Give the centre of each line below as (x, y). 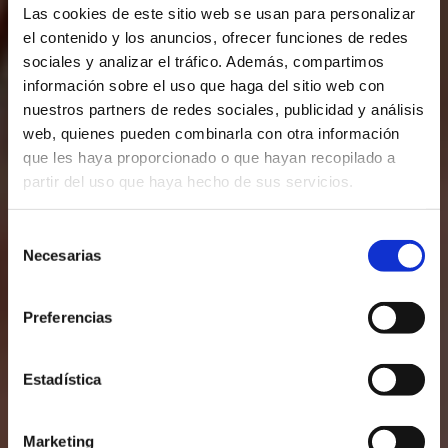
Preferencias (68, 317)
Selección (39, 235)
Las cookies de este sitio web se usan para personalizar (219, 13)
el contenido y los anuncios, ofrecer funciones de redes (216, 37)
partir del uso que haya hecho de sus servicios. (188, 181)
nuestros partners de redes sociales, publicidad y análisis (223, 109)
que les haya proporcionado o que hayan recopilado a (209, 157)
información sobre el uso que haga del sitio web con (204, 85)
